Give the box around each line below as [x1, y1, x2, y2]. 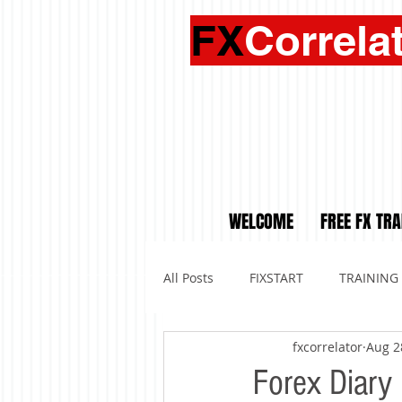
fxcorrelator [293, 337, 363, 355]
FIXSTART [249, 268, 303, 286]
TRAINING [339, 268, 398, 286]
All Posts [163, 268, 214, 286]
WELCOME [229, 208, 293, 235]
